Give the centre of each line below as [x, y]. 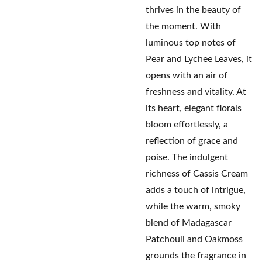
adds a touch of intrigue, [196, 190]
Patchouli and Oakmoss [194, 239]
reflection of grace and [192, 141]
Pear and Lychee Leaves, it [199, 59]
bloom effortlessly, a [187, 125]
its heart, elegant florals [194, 108]
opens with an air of [187, 75]
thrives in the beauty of [193, 10]
